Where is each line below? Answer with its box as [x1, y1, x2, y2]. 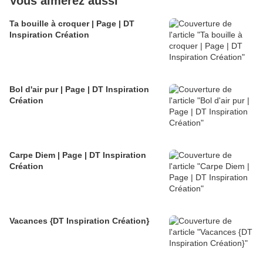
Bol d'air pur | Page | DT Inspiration [9, 85, 149, 95]
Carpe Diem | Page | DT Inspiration [9, 150, 146, 160]
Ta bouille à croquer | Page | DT [9, 19, 134, 29]
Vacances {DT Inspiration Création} [9, 216, 149, 226]
